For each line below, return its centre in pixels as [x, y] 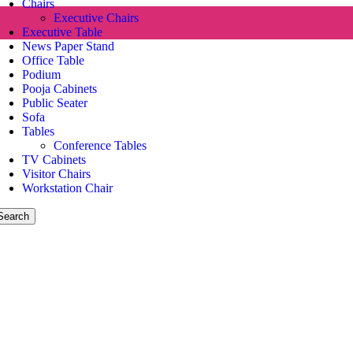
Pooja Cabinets [59, 89]
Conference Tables [100, 145]
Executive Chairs [96, 18]
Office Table [53, 60]
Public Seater [54, 103]
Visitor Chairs [56, 174]
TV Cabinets [54, 160]
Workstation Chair [67, 188]
